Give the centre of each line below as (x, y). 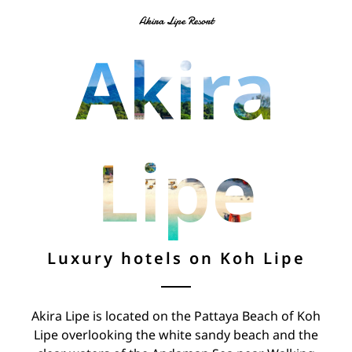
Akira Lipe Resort (176, 20)
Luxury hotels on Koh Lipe (176, 259)
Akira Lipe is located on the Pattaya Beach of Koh (176, 316)
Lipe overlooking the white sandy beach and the (176, 335)
